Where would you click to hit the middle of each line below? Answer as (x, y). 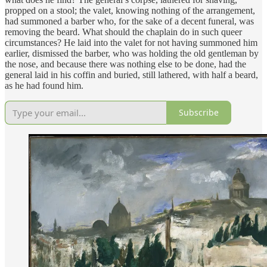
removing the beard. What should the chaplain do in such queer (123, 32)
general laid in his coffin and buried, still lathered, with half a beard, (131, 74)
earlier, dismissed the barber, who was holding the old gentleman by (132, 53)
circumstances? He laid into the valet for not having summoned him (131, 42)
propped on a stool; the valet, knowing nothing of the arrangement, (130, 10)
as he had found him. (44, 85)
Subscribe (199, 113)
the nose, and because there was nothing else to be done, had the (125, 64)
